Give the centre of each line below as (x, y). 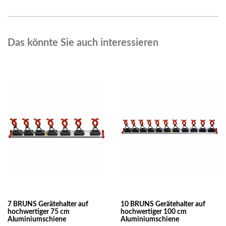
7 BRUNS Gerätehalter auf (48, 204)
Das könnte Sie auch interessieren (83, 43)
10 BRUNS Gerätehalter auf (163, 204)
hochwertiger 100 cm (154, 212)
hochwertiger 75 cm (39, 212)
